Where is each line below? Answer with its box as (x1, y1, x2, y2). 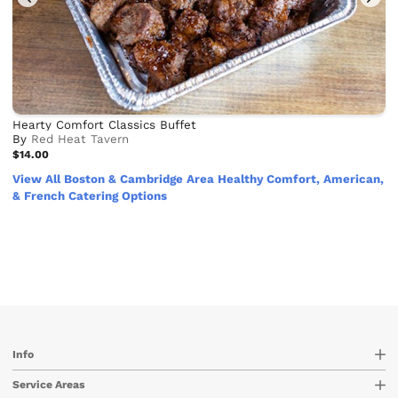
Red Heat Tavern (31, 131, 130, 146)
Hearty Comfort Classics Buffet (12, 117, 197, 131)
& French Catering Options (12, 189, 168, 203)
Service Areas (12, 378, 85, 392)
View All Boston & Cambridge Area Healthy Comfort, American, (12, 172, 385, 187)
